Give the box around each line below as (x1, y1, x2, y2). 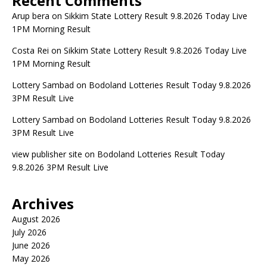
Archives (12, 194, 74, 213)
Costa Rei (12, 45, 49, 56)
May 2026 (12, 253, 50, 264)
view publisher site (12, 148, 82, 160)
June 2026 (12, 240, 50, 251)
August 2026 (12, 213, 60, 225)
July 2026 (12, 226, 46, 238)
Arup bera (12, 10, 49, 21)
